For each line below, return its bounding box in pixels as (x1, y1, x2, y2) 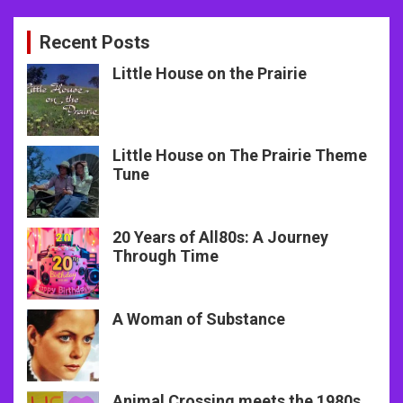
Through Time (112, 246, 219, 265)
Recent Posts (40, 31, 150, 53)
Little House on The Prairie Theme (112, 145, 367, 165)
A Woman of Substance (112, 309, 285, 328)
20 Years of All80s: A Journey (112, 227, 328, 246)
